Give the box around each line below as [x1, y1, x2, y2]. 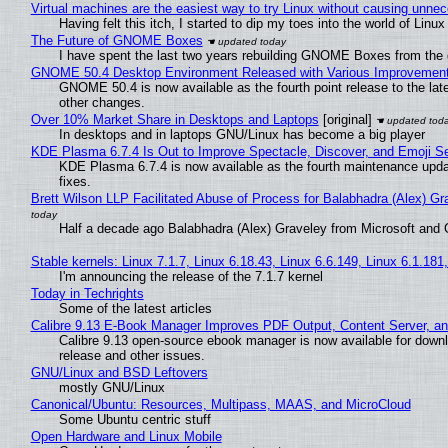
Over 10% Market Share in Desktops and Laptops [30, 112, 319, 128]
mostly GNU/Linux [58, 380, 165, 396]
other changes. [58, 95, 145, 111]
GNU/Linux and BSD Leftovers [30, 365, 208, 381]
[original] [318, 112, 372, 128]
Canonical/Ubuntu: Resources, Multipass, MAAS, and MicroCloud [30, 397, 411, 413]
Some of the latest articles [58, 301, 212, 317]
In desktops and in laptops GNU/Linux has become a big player [58, 127, 425, 143]
